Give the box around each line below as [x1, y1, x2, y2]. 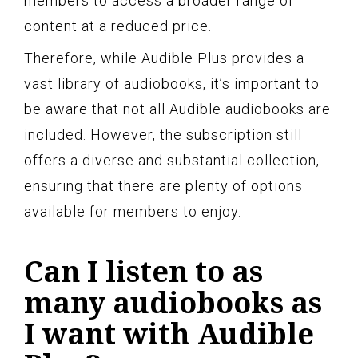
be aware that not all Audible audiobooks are [24, 100, 331, 117]
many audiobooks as [24, 282, 322, 322]
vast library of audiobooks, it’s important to [24, 74, 320, 92]
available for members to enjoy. [24, 202, 241, 220]
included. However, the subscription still [24, 125, 302, 143]
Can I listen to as [24, 251, 263, 291]
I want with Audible [24, 313, 314, 353]
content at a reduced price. [24, 17, 212, 34]
